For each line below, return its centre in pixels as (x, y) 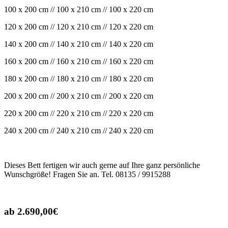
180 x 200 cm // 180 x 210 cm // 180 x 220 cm (79, 78)
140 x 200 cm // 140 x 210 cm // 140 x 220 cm (79, 44)
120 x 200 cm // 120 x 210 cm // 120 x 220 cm (79, 26)
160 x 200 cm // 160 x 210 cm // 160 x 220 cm (79, 61)
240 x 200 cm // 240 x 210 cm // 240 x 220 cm (79, 130)
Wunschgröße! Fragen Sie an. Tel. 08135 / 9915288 (87, 174)
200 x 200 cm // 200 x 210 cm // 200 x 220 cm (79, 96)
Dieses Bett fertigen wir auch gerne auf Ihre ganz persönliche (102, 165)
